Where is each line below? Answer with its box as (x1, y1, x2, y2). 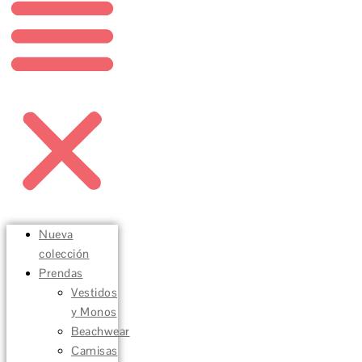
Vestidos (71, 284, 117, 300)
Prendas (39, 265, 83, 280)
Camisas (71, 343, 118, 358)
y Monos (71, 304, 117, 319)
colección (39, 246, 90, 261)
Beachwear (71, 323, 130, 339)
